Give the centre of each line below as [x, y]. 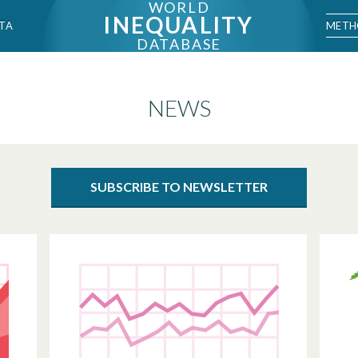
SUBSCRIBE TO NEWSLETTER [179, 187]
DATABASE [179, 44]
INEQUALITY [179, 25]
